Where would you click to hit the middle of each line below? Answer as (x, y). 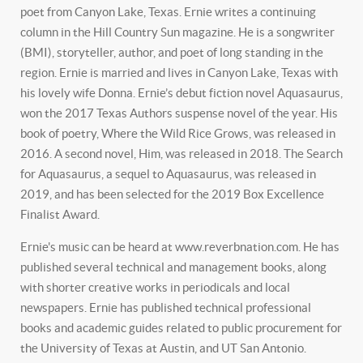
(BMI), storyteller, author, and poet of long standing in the (172, 52)
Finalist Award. (60, 214)
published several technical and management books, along (173, 267)
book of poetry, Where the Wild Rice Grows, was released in (178, 133)
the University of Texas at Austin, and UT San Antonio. (163, 348)
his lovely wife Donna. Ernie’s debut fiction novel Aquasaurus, (181, 93)
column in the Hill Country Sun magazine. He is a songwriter (177, 32)
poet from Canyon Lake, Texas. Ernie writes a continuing (168, 12)
